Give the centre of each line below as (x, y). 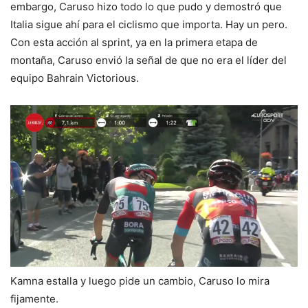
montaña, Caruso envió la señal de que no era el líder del (148, 60)
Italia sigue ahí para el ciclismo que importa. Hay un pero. (149, 25)
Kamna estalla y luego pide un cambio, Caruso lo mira (140, 281)
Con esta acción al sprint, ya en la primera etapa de (134, 43)
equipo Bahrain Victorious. (75, 78)
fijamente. (34, 299)
